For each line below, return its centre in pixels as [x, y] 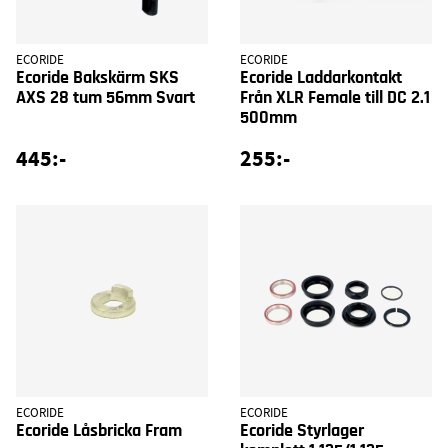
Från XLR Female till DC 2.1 [335, 97]
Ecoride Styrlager [302, 430]
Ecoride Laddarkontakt [321, 77]
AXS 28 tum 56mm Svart [105, 97]
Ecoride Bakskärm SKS [97, 77]
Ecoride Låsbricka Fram [99, 430]
